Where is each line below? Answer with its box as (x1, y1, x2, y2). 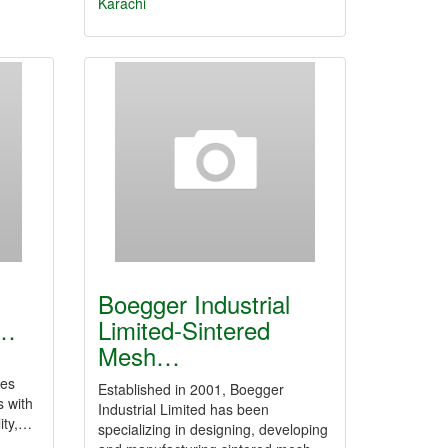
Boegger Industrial (97, 286, 290, 321)
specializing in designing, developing (97, 419, 328, 439)
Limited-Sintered (97, 312, 270, 347)
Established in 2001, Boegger (97, 379, 284, 399)
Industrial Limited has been (97, 399, 269, 419)
